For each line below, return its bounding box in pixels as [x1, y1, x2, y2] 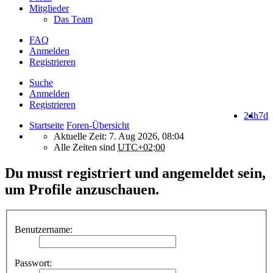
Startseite [29, 119, 64, 130]
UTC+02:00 [118, 141, 165, 152]
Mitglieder [29, 2, 69, 13]
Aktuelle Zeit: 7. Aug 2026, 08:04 [54, 130, 184, 141]
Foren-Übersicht [66, 119, 129, 130]
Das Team [54, 13, 93, 24]
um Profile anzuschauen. [5, 181, 159, 197]
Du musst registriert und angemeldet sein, [5, 165, 266, 181]
